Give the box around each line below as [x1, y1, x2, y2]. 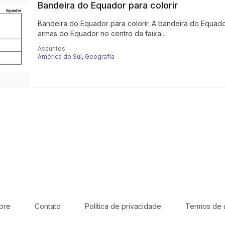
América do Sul [37, 53, 82, 60]
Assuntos [37, 45, 65, 52]
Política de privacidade [84, 202, 161, 210]
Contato [34, 202, 61, 210]
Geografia [84, 53, 115, 60]
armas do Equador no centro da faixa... [37, 29, 166, 38]
